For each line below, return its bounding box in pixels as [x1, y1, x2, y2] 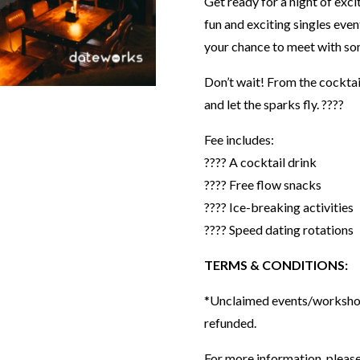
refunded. [203, 315, 256, 331]
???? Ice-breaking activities [203, 199, 354, 215]
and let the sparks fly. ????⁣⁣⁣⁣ [203, 96, 344, 112]
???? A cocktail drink [203, 154, 317, 170]
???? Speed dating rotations [203, 222, 354, 238]
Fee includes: [203, 132, 274, 148]
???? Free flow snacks [203, 177, 321, 193]
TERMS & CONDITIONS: [203, 257, 348, 273]
